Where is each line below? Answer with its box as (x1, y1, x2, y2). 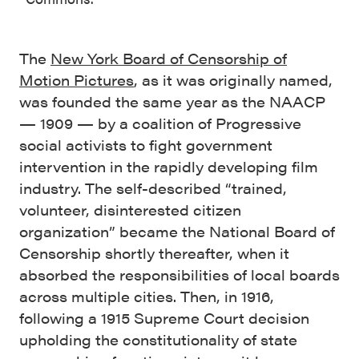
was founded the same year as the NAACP (19, 91, 325, 111)
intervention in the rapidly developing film (19, 156, 318, 176)
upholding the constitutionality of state (19, 329, 297, 349)
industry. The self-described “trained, (19, 178, 287, 198)
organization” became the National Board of (19, 221, 335, 241)
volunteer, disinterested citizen (19, 200, 241, 220)
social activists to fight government (19, 135, 272, 155)
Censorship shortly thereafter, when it (19, 243, 289, 263)
